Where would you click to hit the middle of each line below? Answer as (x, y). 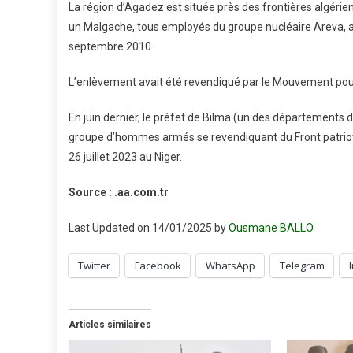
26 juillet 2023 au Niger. (125, 157)
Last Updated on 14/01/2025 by (149, 228)
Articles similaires (110, 325)
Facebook (158, 266)
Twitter (94, 266)
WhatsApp (230, 266)
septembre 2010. (111, 46)
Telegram (302, 266)
